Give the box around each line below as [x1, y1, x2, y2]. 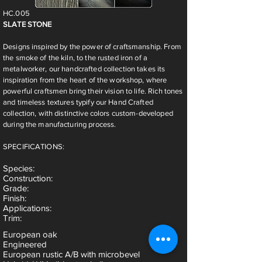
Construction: [3, 173, 53, 183]
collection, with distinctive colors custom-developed [3, 109, 173, 118]
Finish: [3, 193, 26, 203]
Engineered [3, 239, 47, 249]
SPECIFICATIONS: [3, 142, 64, 151]
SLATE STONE [3, 20, 52, 29]
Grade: [3, 183, 29, 193]
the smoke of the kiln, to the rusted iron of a [3, 53, 147, 62]
